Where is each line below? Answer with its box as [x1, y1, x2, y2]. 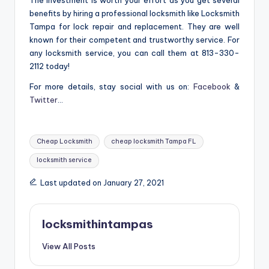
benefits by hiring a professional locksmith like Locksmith [29, 8, 240, 19]
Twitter [29, 95, 58, 105]
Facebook [193, 82, 231, 92]
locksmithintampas [42, 217, 153, 232]
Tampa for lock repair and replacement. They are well [29, 22, 240, 32]
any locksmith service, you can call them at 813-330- [29, 48, 240, 58]
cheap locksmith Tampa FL [110, 137, 196, 145]
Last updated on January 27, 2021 [40, 178, 164, 188]
